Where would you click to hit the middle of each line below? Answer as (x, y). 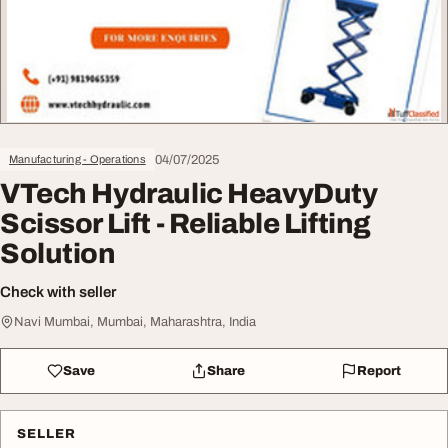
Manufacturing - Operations (77, 159)
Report (378, 370)
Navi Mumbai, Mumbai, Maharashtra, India (135, 322)
